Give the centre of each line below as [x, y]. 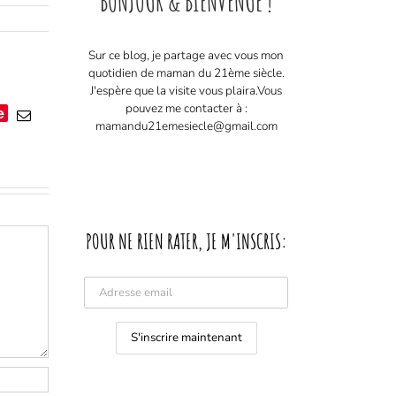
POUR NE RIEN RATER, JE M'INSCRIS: [186, 242]
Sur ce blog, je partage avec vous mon [186, 55]
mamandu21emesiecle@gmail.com [186, 126]
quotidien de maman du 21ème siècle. [186, 72]
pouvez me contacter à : [186, 108]
